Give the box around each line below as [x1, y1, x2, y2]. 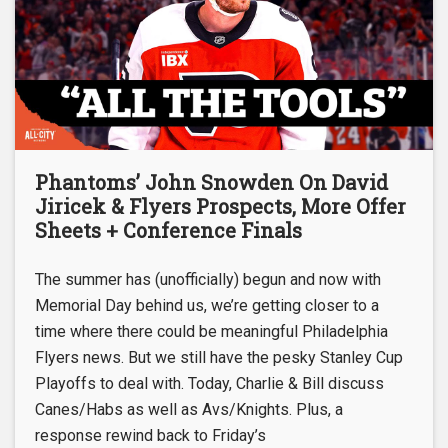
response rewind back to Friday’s [35, 426, 266, 445]
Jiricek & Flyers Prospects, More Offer [35, 193, 406, 219]
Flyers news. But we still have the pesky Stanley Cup [35, 348, 403, 367]
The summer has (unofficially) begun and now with [35, 270, 381, 289]
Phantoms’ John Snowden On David [35, 169, 388, 195]
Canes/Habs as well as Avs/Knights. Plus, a [35, 400, 343, 419]
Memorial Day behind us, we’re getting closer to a [35, 296, 379, 315]
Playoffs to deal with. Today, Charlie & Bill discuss [35, 374, 384, 393]
